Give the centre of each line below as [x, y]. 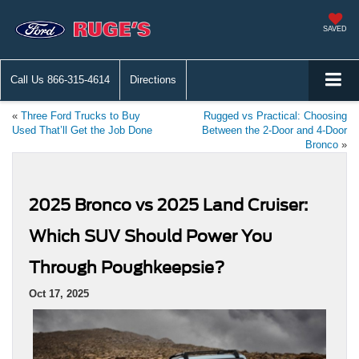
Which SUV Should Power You [151, 237]
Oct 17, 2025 [59, 294]
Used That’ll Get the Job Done [82, 131]
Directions [153, 80]
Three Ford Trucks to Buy [81, 116]
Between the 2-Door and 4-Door [274, 131]
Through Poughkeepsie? [127, 268]
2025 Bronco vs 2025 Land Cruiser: [168, 206]
